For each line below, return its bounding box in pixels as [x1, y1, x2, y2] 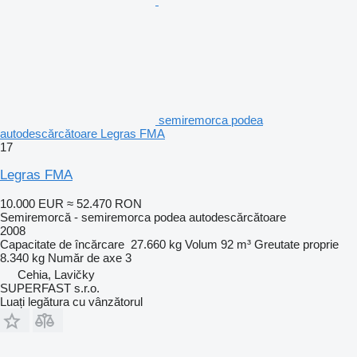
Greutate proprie [254, 237, 339, 251]
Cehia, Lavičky [18, 267, 95, 281]
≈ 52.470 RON [67, 196, 142, 210]
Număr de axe [48, 250, 122, 265]
